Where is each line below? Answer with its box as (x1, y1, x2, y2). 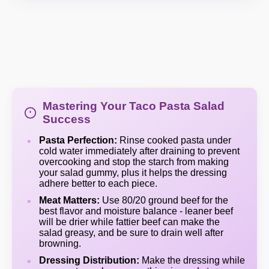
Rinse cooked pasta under (117, 135, 231, 145)
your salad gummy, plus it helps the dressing (39, 168, 227, 178)
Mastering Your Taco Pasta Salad (42, 100, 225, 112)
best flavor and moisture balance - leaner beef (39, 206, 233, 216)
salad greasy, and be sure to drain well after (39, 228, 223, 238)
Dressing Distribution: (39, 255, 139, 265)
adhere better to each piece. (39, 178, 157, 189)
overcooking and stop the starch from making (39, 157, 229, 167)
